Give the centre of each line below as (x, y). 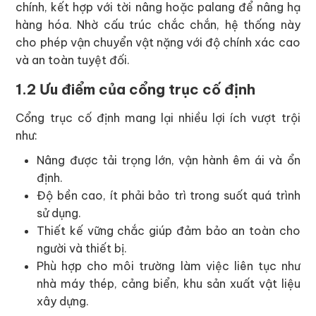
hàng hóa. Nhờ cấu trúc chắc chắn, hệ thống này (158, 25)
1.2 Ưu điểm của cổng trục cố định (136, 89)
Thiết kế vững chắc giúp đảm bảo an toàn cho (169, 231)
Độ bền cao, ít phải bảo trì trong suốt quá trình (169, 195)
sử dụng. (59, 213)
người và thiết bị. (82, 248)
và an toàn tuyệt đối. (73, 60)
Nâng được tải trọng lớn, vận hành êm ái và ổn (169, 160)
